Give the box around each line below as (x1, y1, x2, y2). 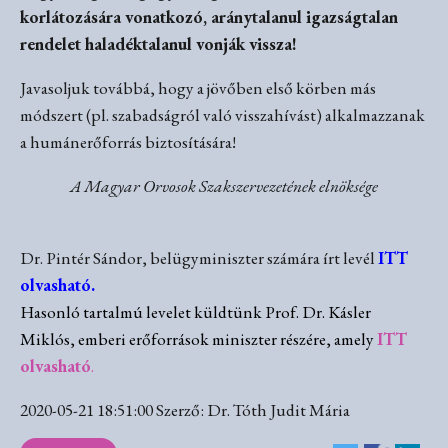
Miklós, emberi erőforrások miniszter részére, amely (20, 327, 377, 350)
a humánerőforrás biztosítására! (20, 131, 236, 154)
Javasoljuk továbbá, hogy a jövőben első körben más (20, 77, 376, 100)
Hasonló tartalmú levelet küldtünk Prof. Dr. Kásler (20, 300, 371, 323)
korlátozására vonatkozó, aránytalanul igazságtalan (20, 5, 398, 28)
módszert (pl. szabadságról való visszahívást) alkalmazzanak (20, 104, 425, 127)
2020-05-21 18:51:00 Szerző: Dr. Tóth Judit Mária (20, 399, 350, 422)
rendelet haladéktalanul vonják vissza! (20, 32, 297, 55)
